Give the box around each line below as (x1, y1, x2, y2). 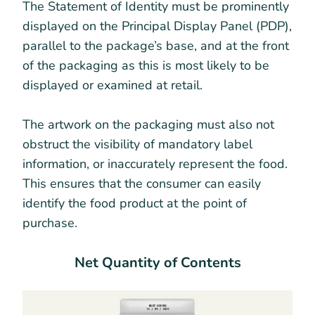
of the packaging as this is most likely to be (22, 56, 269, 74)
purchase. (22, 214, 77, 231)
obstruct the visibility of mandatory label (22, 135, 252, 153)
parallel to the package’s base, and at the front (22, 37, 289, 54)
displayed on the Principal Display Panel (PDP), (22, 17, 292, 34)
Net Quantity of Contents (74, 252, 241, 272)
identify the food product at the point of (22, 194, 247, 212)
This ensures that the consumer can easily (22, 174, 261, 192)
